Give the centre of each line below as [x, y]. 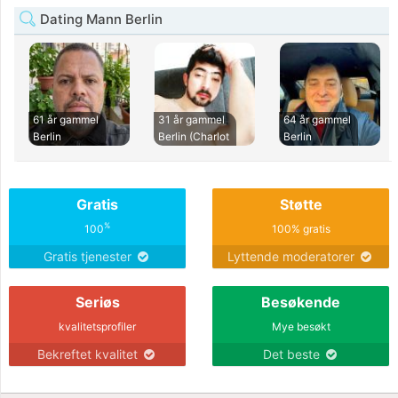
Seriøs [97, 302]
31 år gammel [191, 119]
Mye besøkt [301, 326]
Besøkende [301, 302]
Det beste [293, 354]
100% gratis [301, 228]
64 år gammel [317, 119]
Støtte [301, 204]
